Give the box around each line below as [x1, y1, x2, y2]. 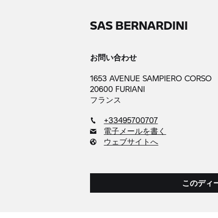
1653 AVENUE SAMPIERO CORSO [90, 73, 212, 84]
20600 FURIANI [90, 83, 145, 94]
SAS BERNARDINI [90, 17, 188, 34]
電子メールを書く [104, 125, 166, 136]
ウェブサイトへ [104, 136, 159, 147]
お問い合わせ [90, 52, 137, 63]
